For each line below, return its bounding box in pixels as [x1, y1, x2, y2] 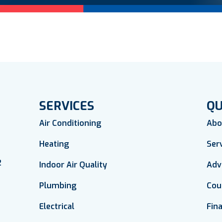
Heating [39, 138, 69, 149]
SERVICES [39, 98, 95, 114]
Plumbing [39, 180, 77, 191]
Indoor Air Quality [39, 159, 108, 170]
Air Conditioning [39, 117, 102, 128]
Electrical [39, 201, 75, 212]
